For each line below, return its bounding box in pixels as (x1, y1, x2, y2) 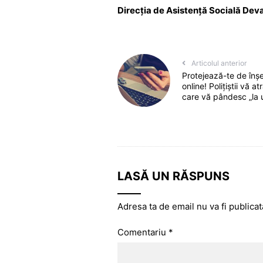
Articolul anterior (191, 59, 247, 68)
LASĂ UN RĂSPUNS (117, 169, 230, 184)
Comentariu (117, 227, 168, 238)
